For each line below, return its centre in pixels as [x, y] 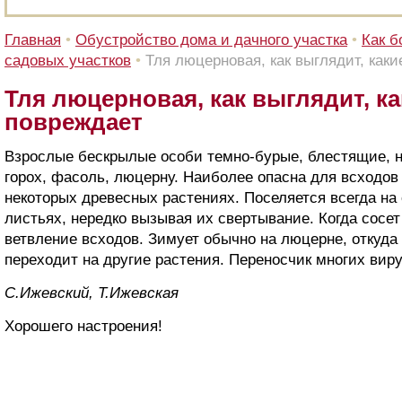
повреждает [74, 122]
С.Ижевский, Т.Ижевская [92, 293]
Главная [33, 40]
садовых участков [68, 61]
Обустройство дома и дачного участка [211, 40]
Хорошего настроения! [83, 326]
